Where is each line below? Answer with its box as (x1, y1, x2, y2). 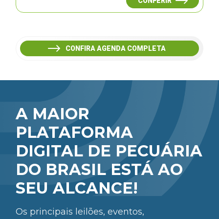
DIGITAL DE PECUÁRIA (16, 141, 203, 160)
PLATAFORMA (16, 122, 133, 142)
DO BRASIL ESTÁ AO (16, 159, 183, 179)
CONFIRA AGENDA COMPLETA (65, 44, 166, 52)
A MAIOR (16, 104, 90, 123)
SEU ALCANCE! (16, 178, 138, 197)
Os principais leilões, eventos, (16, 206, 145, 217)
